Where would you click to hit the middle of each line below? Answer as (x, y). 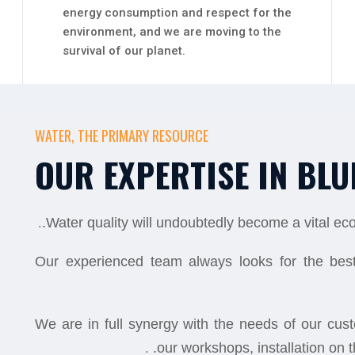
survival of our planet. (124, 51)
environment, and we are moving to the (172, 32)
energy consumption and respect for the (177, 13)
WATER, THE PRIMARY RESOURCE (122, 136)
